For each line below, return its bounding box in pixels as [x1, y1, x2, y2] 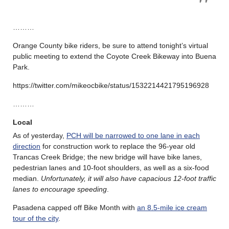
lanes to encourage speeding [13, 185, 107, 193]
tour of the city [13, 214, 58, 222]
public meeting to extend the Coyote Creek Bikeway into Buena [13, 52, 216, 60]
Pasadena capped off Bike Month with [13, 203, 137, 212]
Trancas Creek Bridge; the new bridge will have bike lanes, [13, 152, 202, 161]
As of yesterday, [13, 131, 66, 140]
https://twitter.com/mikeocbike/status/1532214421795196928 [13, 81, 209, 89]
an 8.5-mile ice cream [137, 203, 207, 212]
